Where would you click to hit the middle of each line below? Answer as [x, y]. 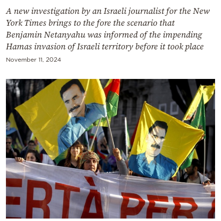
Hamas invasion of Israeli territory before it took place [105, 47]
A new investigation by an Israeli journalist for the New [108, 11]
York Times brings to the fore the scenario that [90, 23]
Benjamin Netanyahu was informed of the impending [104, 35]
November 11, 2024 [34, 60]
